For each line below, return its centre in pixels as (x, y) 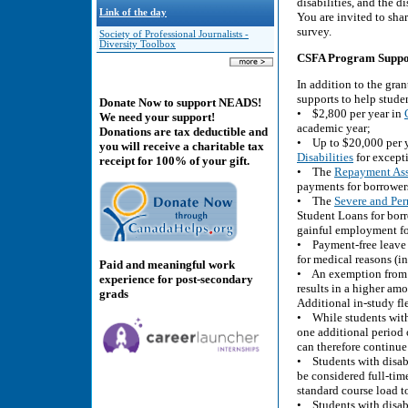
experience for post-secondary (176, 279)
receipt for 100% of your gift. (174, 161)
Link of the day (133, 12)
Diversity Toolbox (138, 44)
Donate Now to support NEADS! (180, 103)
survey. (314, 31)
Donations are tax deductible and (184, 132)
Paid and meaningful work (167, 264)
